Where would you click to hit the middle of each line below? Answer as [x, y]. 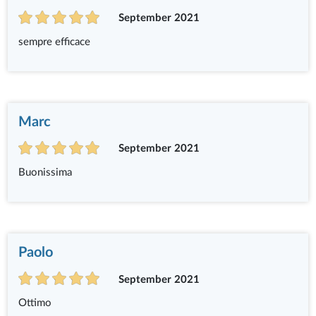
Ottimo [35, 303]
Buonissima [45, 173]
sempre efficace [55, 42]
